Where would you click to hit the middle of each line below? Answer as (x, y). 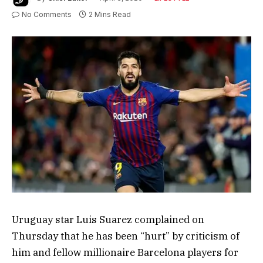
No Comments (47, 14)
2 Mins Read (110, 14)
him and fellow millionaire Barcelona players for (125, 253)
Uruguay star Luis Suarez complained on (108, 220)
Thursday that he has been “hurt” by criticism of (126, 236)
